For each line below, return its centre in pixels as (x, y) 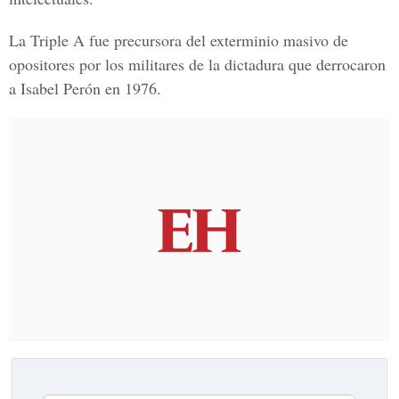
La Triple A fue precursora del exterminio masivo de (179, 40)
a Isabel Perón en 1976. (85, 88)
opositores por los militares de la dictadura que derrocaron (197, 64)
